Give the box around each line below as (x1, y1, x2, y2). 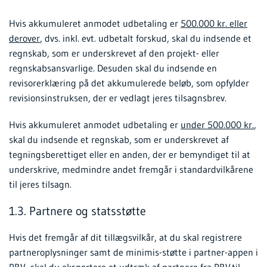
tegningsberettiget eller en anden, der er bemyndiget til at (9, 148, 250, 160)
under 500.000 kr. (181, 118, 254, 131)
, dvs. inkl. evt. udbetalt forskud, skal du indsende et (40, 32, 252, 44)
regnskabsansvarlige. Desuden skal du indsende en (9, 61, 217, 74)
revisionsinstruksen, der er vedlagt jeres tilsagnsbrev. (9, 91, 226, 104)
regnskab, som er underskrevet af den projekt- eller (9, 46, 219, 59)
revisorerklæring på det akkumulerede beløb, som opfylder (9, 76, 249, 89)
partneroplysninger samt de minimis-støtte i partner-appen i (9, 246, 258, 258)
